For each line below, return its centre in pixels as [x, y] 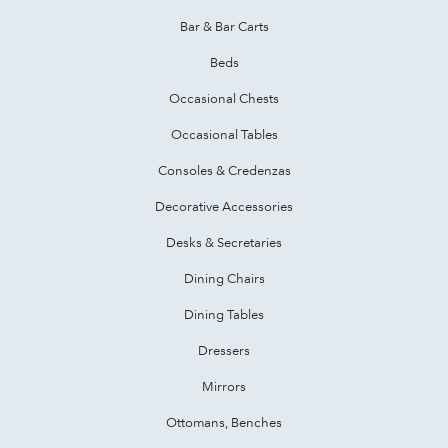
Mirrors [224, 385]
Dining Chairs [224, 277]
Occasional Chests [224, 97]
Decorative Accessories [224, 205]
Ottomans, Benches [224, 421]
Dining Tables [224, 313]
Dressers [224, 349]
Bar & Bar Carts [224, 25]
